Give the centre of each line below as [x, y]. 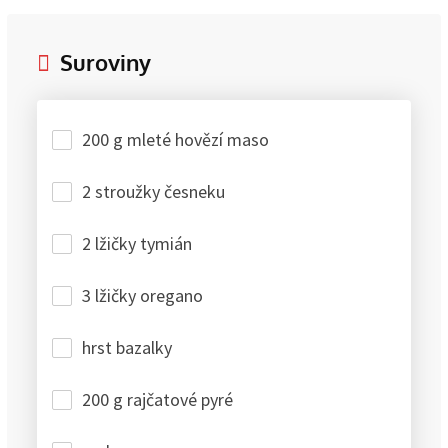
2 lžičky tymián [137, 243]
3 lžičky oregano [142, 295]
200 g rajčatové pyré [157, 399]
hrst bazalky [127, 347]
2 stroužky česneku [153, 191]
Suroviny [105, 61]
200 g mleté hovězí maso [175, 139]
